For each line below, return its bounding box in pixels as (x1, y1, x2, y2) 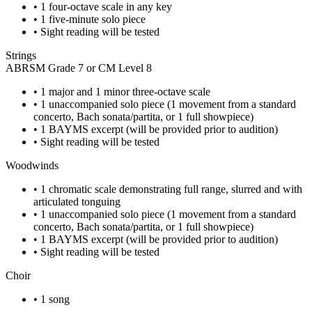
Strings (6, 49, 36, 61)
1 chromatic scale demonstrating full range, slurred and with (40, 183, 302, 195)
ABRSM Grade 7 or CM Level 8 (6, 62, 152, 74)
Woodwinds (6, 159, 58, 171)
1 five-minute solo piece (40, 13, 146, 25)
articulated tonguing (33, 196, 120, 208)
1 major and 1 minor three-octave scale (40, 86, 210, 97)
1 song (40, 293, 70, 305)
